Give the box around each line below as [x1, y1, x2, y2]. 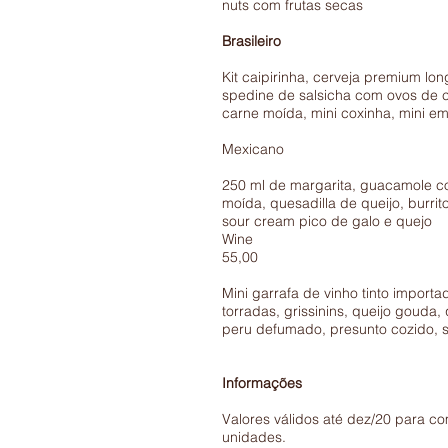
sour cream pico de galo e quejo [222, 212, 432, 230]
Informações [222, 374, 302, 392]
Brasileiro [222, 32, 281, 50]
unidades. [222, 428, 286, 446]
